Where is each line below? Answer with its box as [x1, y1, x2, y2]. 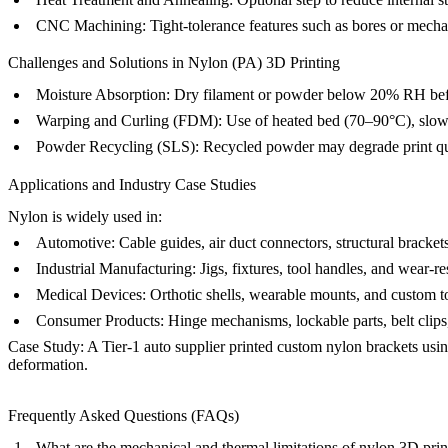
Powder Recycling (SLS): [36, 138, 199, 156]
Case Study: [8, 337, 84, 355]
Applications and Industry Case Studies [8, 175, 256, 193]
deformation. [8, 355, 88, 373]
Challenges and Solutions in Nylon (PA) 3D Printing [8, 54, 340, 72]
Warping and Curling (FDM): [36, 112, 222, 130]
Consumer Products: [36, 311, 164, 329]
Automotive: [36, 233, 115, 251]
